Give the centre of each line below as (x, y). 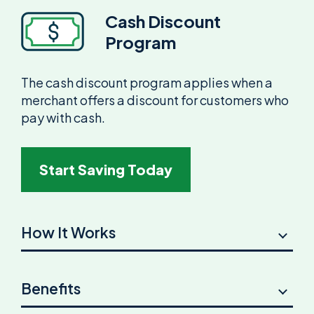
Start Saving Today (106, 169)
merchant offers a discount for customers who (155, 100)
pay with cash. (63, 117)
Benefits (51, 288)
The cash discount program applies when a (147, 82)
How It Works (68, 232)
